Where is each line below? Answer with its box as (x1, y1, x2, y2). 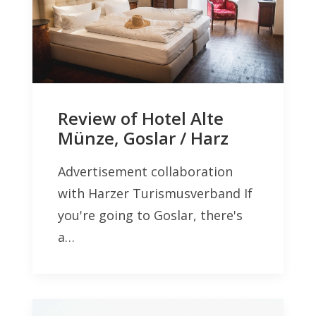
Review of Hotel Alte (58, 106, 224, 130)
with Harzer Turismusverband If (58, 184, 253, 202)
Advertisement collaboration (58, 162, 233, 180)
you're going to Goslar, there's (58, 206, 243, 224)
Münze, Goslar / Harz (58, 126, 229, 150)
